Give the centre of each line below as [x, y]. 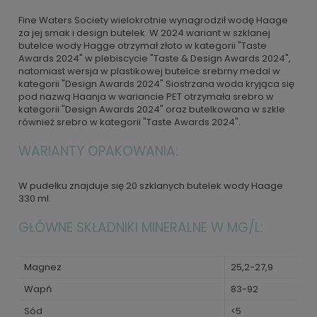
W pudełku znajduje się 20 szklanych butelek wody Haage [151, 186]
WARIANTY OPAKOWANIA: [98, 151]
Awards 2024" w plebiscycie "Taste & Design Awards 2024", [155, 58]
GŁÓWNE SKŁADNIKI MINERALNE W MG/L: [141, 227]
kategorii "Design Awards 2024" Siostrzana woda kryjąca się [156, 84]
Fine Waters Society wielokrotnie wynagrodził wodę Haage [153, 20]
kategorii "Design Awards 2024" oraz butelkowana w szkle [152, 109]
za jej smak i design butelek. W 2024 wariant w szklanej [144, 33]
